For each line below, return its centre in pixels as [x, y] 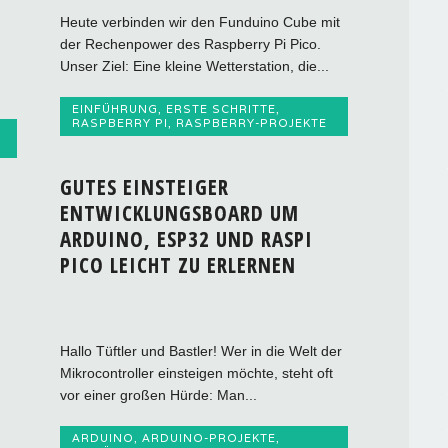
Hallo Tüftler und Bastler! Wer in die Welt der [201, 350]
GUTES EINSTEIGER [145, 186]
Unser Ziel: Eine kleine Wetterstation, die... [195, 65]
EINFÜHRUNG [115, 108]
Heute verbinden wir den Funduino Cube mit [200, 21]
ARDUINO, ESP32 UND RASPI [187, 238]
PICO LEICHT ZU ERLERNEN [178, 264]
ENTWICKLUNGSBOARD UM [180, 212]
